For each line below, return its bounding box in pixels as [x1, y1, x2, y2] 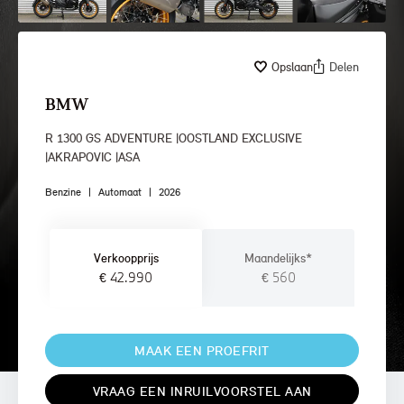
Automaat [98, 186, 142, 199]
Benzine [45, 186, 81, 199]
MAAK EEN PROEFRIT [134, 343, 270, 359]
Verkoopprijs [93, 251, 159, 266]
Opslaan [271, 59, 313, 74]
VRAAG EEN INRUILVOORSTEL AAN [92, 383, 312, 399]
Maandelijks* [244, 251, 312, 266]
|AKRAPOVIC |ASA [45, 150, 140, 165]
